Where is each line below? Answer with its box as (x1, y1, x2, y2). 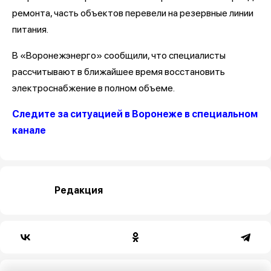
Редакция (54, 184, 103, 196)
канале (12, 124, 46, 136)
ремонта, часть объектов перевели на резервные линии (12, 7, 253, 19)
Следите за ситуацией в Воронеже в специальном (12, 108, 258, 120)
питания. (12, 23, 48, 35)
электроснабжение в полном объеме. (12, 82, 178, 94)
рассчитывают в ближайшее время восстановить (12, 65, 225, 77)
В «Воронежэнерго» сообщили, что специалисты (12, 49, 226, 61)
